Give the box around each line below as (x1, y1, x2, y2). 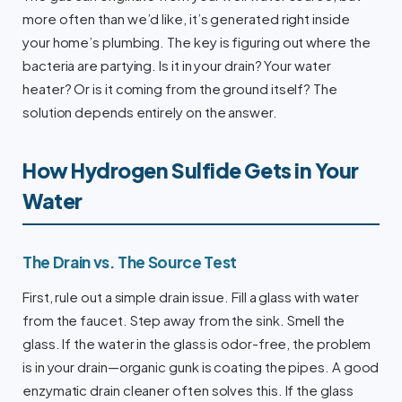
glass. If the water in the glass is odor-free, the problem (22, 336, 371, 353)
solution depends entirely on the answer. (22, 104, 277, 121)
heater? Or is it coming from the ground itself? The (22, 81, 337, 98)
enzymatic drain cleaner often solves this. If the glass (22, 382, 354, 399)
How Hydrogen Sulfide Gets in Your (22, 157, 359, 184)
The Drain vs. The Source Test (22, 252, 237, 273)
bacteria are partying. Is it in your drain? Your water (22, 57, 331, 74)
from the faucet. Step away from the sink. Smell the (22, 312, 345, 329)
